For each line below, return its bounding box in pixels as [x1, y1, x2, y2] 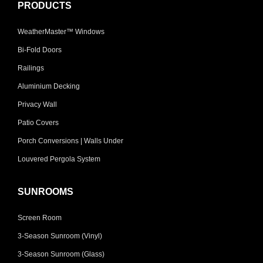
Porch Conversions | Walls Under [18, 136, 123, 145]
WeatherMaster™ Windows [18, 27, 104, 36]
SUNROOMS [18, 186, 73, 197]
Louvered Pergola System [18, 154, 100, 163]
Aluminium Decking [18, 82, 80, 90]
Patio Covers [18, 118, 59, 127]
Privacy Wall [18, 100, 57, 109]
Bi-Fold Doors [18, 45, 62, 54]
